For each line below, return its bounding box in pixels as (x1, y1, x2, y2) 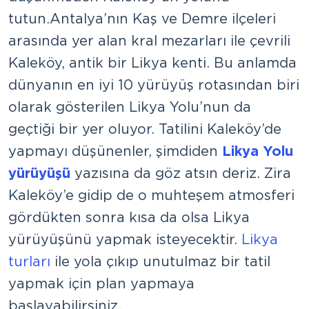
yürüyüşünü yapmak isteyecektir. (8, 230, 241, 248)
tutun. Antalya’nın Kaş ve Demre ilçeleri (8, 10, 276, 27)
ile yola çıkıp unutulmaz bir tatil (50, 252, 270, 270)
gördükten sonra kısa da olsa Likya (8, 208, 250, 226)
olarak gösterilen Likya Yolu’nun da (8, 98, 251, 115)
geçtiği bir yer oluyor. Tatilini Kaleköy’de (8, 120, 281, 137)
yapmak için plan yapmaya (8, 275, 195, 292)
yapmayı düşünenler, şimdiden (8, 142, 222, 159)
